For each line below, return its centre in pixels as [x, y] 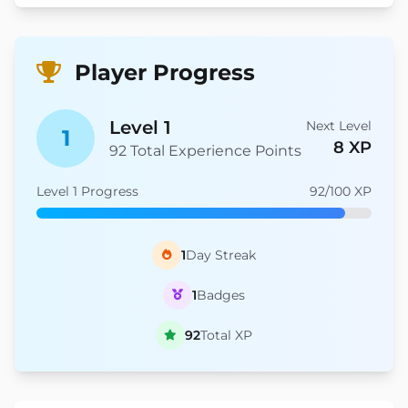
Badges [221, 295]
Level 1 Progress [87, 191]
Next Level [339, 126]
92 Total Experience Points [205, 151]
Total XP [226, 335]
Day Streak [221, 255]
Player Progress [162, 72]
